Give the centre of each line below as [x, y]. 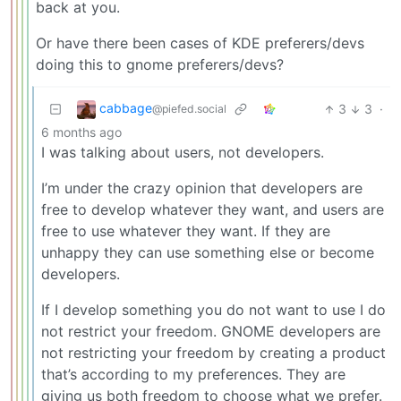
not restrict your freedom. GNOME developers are [211, 332]
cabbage [126, 108]
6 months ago [81, 132]
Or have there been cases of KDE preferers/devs [200, 43]
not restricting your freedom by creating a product [213, 353]
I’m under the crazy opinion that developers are [202, 188]
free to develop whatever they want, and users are [213, 210]
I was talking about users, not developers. [183, 153]
